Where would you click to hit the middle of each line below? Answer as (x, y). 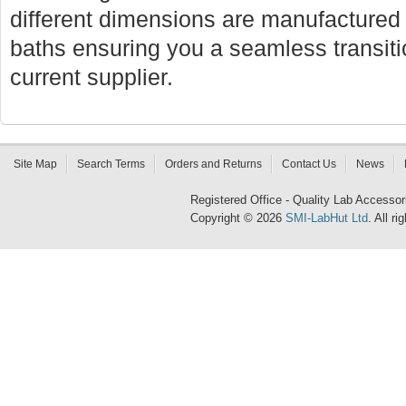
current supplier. (92, 77)
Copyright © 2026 (238, 218)
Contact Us (309, 164)
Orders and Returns (213, 164)
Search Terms (111, 164)
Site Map (35, 164)
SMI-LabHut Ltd (327, 218)
